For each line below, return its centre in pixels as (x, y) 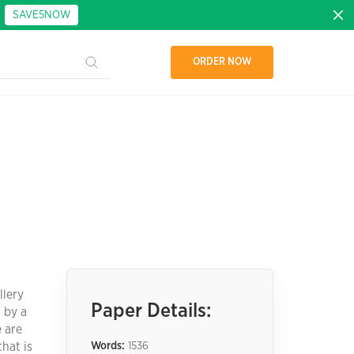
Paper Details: (151, 311)
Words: (107, 346)
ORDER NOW (222, 62)
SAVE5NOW (41, 15)
